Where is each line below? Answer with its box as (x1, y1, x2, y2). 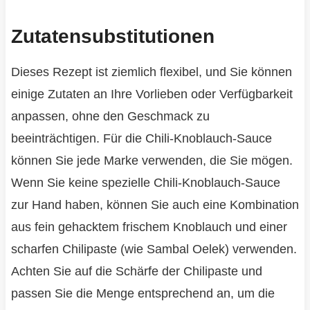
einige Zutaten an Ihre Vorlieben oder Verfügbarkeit (10, 87, 293, 102)
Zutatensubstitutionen (10, 26, 215, 48)
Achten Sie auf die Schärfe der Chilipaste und (10, 264, 262, 279)
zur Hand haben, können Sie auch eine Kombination (10, 198, 299, 212)
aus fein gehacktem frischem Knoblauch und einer (10, 220, 287, 235)
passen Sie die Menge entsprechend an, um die (10, 286, 275, 301)
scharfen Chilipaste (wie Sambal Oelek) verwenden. (10, 242, 297, 257)
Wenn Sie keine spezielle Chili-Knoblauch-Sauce (10, 176, 280, 190)
